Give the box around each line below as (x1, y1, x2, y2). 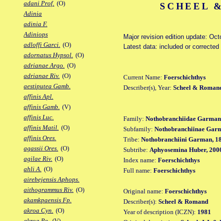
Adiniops (24, 31, 48, 38)
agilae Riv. (24, 155, 52, 163)
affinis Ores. (24, 134, 56, 142)
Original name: (123, 187, 165, 195)
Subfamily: (123, 125, 154, 133)
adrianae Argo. (24, 62, 65, 70)
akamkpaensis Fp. (24, 196, 72, 204)
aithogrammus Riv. (24, 186, 74, 194)
